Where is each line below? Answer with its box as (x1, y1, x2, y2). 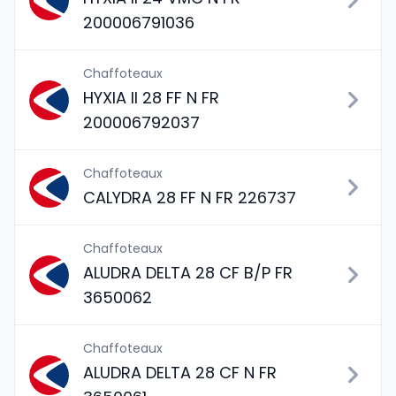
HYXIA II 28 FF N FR (83, 87, 219, 109)
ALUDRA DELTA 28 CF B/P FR (83, 262, 293, 284)
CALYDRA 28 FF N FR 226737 (83, 187, 296, 209)
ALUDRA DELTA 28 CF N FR (83, 362, 277, 384)
